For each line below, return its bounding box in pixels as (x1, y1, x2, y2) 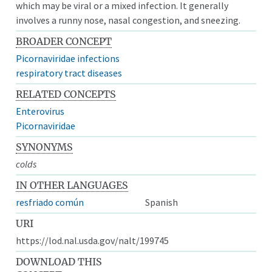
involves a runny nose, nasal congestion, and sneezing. (16, 13, 241, 26)
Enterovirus (16, 104, 65, 117)
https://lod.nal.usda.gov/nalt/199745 (16, 234, 169, 246)
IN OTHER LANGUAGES (16, 178, 129, 191)
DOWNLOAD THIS (16, 255, 103, 268)
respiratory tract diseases (16, 66, 123, 79)
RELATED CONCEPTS (16, 87, 117, 100)
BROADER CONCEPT (16, 35, 112, 47)
